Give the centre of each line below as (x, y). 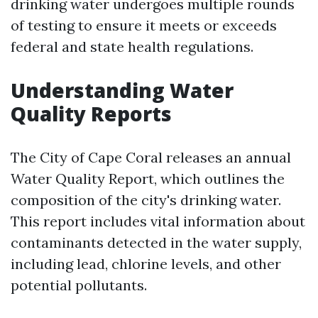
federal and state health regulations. (132, 46)
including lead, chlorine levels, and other (146, 264)
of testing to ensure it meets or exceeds (144, 25)
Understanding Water (122, 90)
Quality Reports (91, 114)
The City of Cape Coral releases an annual (151, 157)
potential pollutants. (79, 285)
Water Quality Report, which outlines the (148, 179)
